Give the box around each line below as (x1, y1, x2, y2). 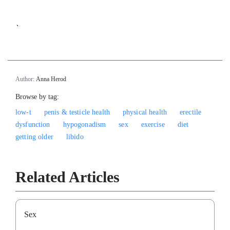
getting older (15, 132, 53, 141)
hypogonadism (63, 120, 106, 128)
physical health (122, 108, 167, 116)
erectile (180, 108, 202, 116)
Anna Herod (36, 75, 66, 83)
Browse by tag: (15, 92, 59, 101)
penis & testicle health (44, 108, 110, 116)
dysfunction (15, 120, 50, 128)
